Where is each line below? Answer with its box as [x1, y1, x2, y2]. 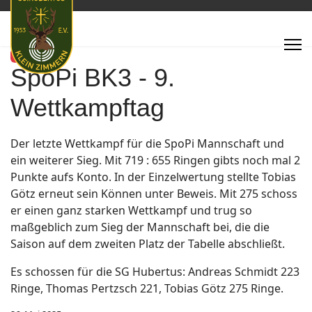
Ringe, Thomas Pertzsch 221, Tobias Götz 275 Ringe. [10, 281, 283, 297]
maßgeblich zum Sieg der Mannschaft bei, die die [10, 219, 270, 235]
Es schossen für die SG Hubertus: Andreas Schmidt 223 [10, 264, 299, 280]
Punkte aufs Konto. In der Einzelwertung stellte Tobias [10, 169, 296, 185]
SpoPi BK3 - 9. [10, 63, 175, 93]
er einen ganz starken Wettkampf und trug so [10, 203, 252, 219]
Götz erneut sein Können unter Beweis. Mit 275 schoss [10, 186, 297, 202]
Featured [15, 49, 54, 61]
